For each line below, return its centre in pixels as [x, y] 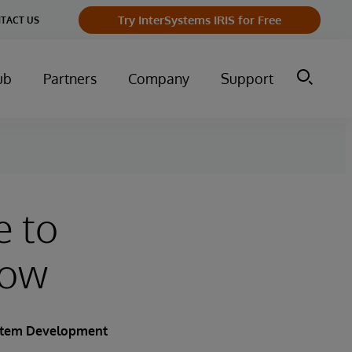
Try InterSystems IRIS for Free [200, 20]
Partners [70, 79]
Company [159, 79]
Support [247, 79]
